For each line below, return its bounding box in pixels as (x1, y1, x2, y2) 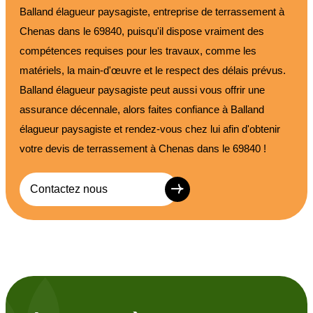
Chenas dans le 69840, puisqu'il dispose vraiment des (20, 24, 264, 37)
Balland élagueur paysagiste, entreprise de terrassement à (20, 5, 284, 17)
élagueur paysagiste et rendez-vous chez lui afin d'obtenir (20, 122, 280, 135)
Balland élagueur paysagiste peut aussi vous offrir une (20, 83, 265, 96)
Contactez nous (30, 182, 108, 195)
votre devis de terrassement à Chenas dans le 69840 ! (20, 142, 266, 154)
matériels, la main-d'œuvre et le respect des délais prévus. (20, 64, 286, 76)
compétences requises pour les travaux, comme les (20, 44, 256, 57)
